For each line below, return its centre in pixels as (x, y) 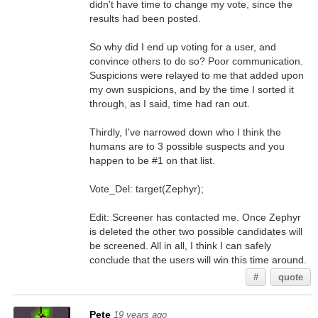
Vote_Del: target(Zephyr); (146, 189)
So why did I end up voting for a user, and (182, 47)
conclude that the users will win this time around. (198, 260)
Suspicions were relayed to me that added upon (196, 75)
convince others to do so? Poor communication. (196, 61)
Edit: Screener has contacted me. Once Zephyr (195, 217)
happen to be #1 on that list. (152, 160)
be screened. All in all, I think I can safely (180, 246)
